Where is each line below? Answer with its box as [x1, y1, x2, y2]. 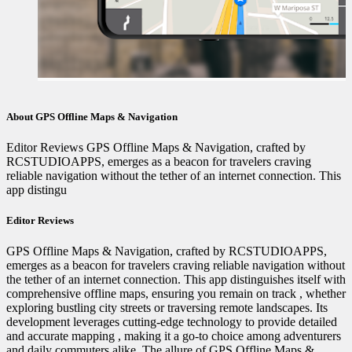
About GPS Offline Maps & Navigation [6, 110, 178, 123]
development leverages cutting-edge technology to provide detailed [6, 315, 337, 329]
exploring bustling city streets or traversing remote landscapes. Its [6, 301, 328, 315]
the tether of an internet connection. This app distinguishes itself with [6, 273, 346, 287]
